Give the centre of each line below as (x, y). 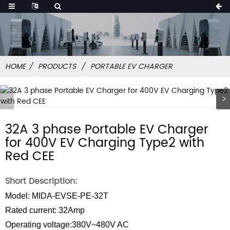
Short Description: (41, 181)
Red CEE (30, 157)
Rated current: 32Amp (45, 210)
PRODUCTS (57, 66)
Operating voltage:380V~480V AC (67, 225)
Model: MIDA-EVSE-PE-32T (57, 196)
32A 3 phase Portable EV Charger (107, 130)
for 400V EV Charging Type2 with (105, 143)
